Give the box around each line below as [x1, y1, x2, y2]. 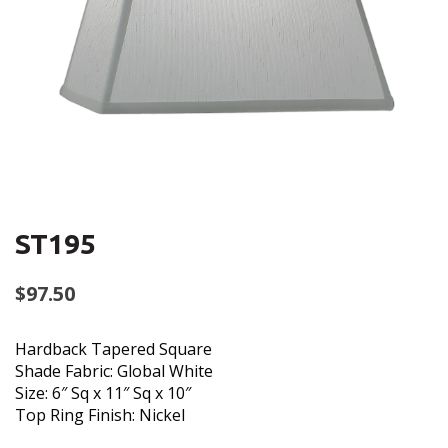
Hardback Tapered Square [15, 338, 212, 360]
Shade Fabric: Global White [15, 360, 213, 382]
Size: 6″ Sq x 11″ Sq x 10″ [15, 382, 191, 404]
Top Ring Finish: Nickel [15, 404, 185, 426]
